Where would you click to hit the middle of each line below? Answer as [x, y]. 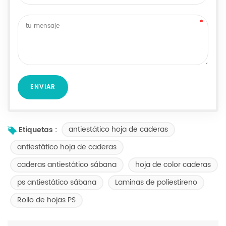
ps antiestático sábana [57, 183]
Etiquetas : [38, 130]
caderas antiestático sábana [67, 165]
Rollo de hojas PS [46, 200]
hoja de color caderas [173, 165]
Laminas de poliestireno [156, 183]
